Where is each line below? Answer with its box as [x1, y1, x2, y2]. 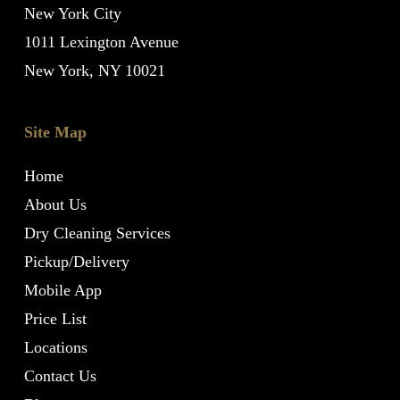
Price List [23, 310, 87, 328]
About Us [23, 196, 87, 213]
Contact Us [23, 367, 96, 385]
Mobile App [23, 281, 102, 299]
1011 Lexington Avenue [23, 33, 179, 51]
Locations [23, 338, 87, 356]
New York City [23, 4, 121, 22]
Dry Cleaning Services [23, 224, 171, 242]
